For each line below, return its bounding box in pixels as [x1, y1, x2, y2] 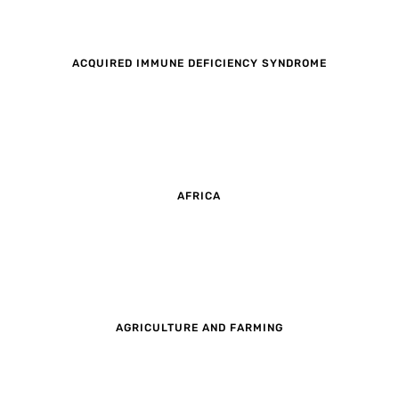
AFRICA [177, 189, 222, 202]
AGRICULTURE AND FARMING [115, 321, 283, 334]
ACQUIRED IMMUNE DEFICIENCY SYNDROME [71, 57, 327, 70]
